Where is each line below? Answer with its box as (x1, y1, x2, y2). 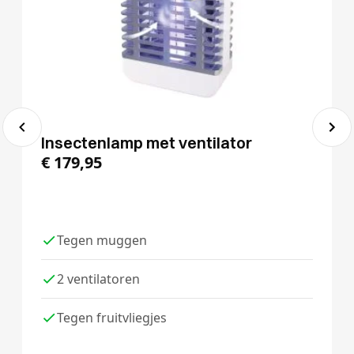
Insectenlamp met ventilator (41, 132, 252, 153)
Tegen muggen (57, 231, 147, 249)
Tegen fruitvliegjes (57, 308, 167, 326)
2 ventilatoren (57, 269, 140, 288)
